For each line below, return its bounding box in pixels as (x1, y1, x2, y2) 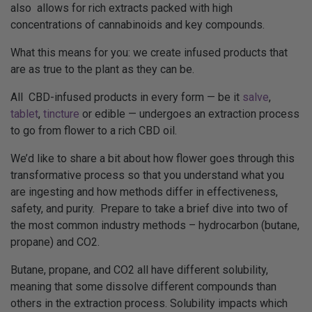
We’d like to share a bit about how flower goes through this (10, 152, 295, 165)
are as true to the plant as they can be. (10, 63, 194, 76)
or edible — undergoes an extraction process (79, 107, 299, 120)
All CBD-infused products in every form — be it (10, 91, 242, 104)
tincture (43, 107, 79, 120)
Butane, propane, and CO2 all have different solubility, (10, 263, 268, 276)
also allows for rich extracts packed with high (10, 1, 233, 15)
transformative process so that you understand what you (10, 169, 284, 182)
